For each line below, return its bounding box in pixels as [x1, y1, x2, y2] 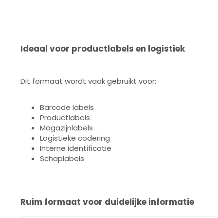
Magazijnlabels [40, 123, 93, 133]
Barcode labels [40, 102, 94, 112]
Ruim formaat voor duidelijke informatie [20, 196, 194, 208]
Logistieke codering [40, 133, 110, 143]
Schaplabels [40, 153, 84, 163]
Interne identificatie [40, 143, 111, 153]
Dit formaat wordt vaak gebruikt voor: [20, 76, 156, 86]
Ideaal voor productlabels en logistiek [20, 43, 185, 54]
